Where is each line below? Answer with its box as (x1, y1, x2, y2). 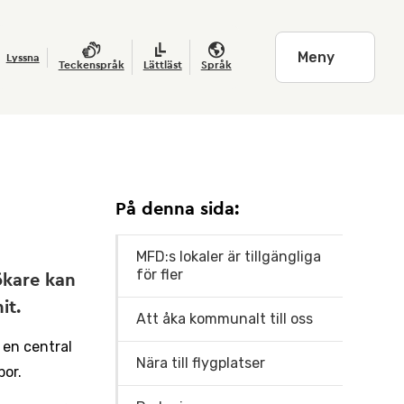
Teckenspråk (58, 60, 124, 70)
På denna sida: (115, 200, 239, 218)
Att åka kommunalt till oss (135, 310, 313, 327)
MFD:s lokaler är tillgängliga (135, 248, 321, 265)
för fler (135, 266, 183, 283)
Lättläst (142, 60, 182, 70)
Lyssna (5, 51, 40, 63)
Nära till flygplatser (135, 354, 265, 372)
